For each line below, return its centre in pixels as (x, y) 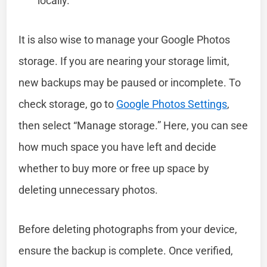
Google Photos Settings (172, 104)
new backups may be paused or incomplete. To (130, 82)
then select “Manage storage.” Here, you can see (133, 125)
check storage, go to (68, 104)
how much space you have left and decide (118, 147)
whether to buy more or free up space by (114, 168)
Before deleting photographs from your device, (128, 229)
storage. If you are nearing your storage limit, (124, 61)
